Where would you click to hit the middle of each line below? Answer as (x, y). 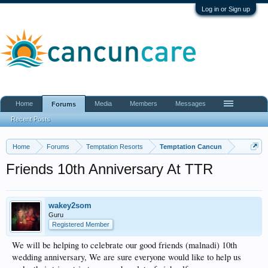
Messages (191, 103)
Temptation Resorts (115, 147)
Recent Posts (31, 119)
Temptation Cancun (191, 147)
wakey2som (70, 205)
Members (144, 103)
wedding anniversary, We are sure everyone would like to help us (127, 257)
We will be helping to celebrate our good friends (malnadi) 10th (124, 245)
